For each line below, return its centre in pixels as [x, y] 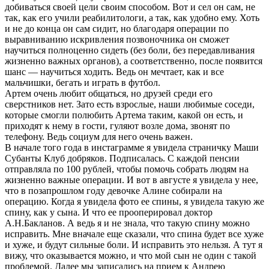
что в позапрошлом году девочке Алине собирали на [113, 191]
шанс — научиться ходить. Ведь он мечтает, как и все [114, 72]
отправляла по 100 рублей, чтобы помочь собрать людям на [127, 169]
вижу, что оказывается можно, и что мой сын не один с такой [131, 256]
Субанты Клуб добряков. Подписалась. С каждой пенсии [122, 159]
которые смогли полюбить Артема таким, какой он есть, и [124, 115]
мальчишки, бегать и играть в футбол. [83, 83]
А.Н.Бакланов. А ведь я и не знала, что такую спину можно [127, 223]
